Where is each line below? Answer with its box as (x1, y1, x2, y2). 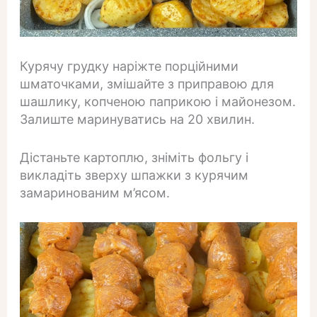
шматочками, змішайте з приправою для (19, 76, 274, 92)
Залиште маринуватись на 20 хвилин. (19, 112, 255, 127)
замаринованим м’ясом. (19, 185, 170, 200)
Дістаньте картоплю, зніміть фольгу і (19, 149, 248, 165)
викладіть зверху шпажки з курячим (19, 167, 248, 183)
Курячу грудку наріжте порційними (19, 59, 238, 74)
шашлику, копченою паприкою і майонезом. (19, 94, 296, 110)
